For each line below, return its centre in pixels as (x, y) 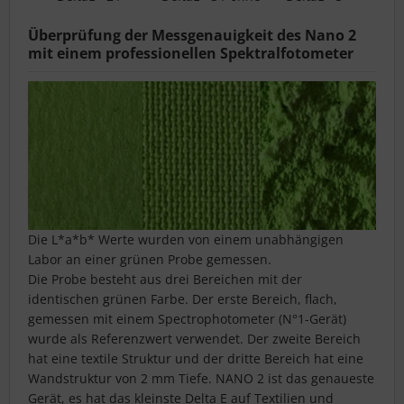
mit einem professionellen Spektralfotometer (191, 54)
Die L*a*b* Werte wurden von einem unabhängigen (186, 240)
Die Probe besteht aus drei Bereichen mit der (165, 280)
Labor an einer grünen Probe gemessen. (150, 260)
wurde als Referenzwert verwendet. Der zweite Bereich (194, 339)
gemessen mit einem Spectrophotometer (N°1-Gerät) (187, 319)
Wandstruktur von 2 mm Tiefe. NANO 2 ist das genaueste (201, 379)
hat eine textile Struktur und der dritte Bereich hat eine (196, 359)
